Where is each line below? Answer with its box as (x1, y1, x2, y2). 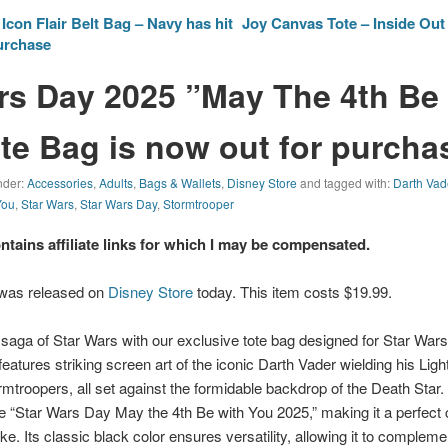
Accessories (27, 174, 94, 192)
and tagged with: (297, 174, 394, 192)
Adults (99, 174, 134, 192)
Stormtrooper (163, 195, 235, 213)
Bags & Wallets (139, 174, 222, 192)
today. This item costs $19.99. (193, 281, 393, 303)
